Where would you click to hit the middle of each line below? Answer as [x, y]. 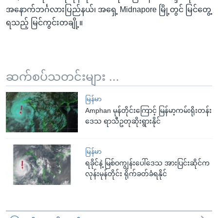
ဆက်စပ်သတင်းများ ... [63, 76]
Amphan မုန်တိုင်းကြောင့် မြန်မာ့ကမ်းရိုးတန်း [149, 110]
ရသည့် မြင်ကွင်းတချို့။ [44, 22]
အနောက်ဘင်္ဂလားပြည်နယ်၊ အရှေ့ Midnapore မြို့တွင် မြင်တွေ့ [109, 9]
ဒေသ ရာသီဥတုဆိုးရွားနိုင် [123, 121]
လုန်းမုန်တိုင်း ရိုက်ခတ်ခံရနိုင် [126, 173]
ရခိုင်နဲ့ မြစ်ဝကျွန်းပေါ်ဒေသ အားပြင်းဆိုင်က [148, 163]
